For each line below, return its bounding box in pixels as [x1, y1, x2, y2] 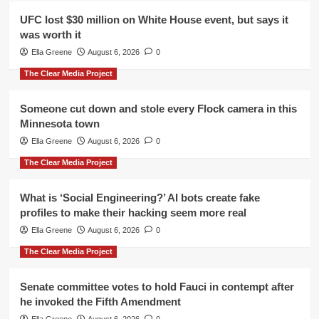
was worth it [19, 28, 81, 41]
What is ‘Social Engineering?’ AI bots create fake [19, 191, 260, 204]
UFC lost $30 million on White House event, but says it [19, 13, 288, 26]
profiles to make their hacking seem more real [19, 206, 246, 219]
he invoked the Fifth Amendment [19, 295, 181, 308]
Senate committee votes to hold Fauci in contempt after [19, 280, 294, 293]
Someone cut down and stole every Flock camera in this [19, 102, 297, 115]
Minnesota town [19, 117, 100, 130]
